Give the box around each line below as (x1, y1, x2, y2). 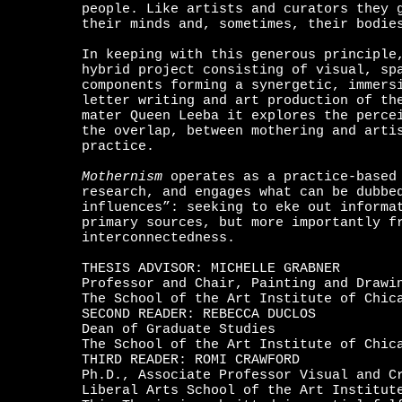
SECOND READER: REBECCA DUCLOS (82, 307, 316, 322)
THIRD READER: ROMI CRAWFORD (82, 353, 300, 368)
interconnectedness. (82, 231, 235, 246)
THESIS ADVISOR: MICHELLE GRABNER (82, 261, 340, 276)
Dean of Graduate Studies (82, 322, 275, 337)
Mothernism (82, 170, 162, 185)
